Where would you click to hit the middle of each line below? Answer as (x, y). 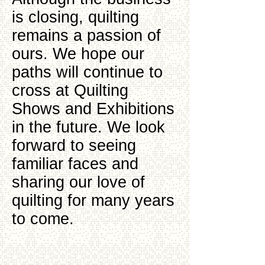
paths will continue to (87, 72)
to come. (43, 219)
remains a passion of (86, 35)
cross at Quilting (70, 91)
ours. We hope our (78, 54)
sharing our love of (78, 182)
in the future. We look (88, 127)
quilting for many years (93, 201)
